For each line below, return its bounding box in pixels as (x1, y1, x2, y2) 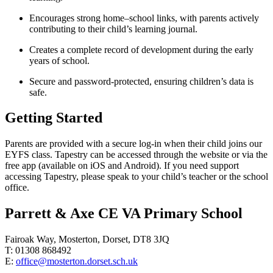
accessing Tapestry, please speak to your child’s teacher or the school (5, 171, 268, 182)
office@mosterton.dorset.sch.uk (16, 256, 138, 267)
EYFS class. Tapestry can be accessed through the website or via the (5, 149, 268, 160)
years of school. (29, 55, 90, 66)
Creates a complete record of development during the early (29, 44, 253, 55)
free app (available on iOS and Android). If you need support (5, 160, 239, 171)
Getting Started (5, 110, 102, 126)
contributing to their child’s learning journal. (29, 23, 197, 34)
